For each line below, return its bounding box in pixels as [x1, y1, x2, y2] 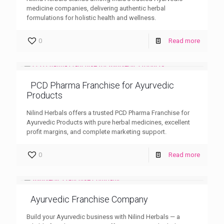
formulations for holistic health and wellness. [26, 13, 156, 21]
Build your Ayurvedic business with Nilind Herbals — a [26, 212, 180, 220]
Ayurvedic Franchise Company [30, 193, 148, 204]
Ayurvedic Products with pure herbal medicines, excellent [26, 118, 190, 126]
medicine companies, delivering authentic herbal [26, 4, 165, 12]
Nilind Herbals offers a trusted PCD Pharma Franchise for [26, 108, 189, 116]
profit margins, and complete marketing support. [26, 127, 166, 135]
